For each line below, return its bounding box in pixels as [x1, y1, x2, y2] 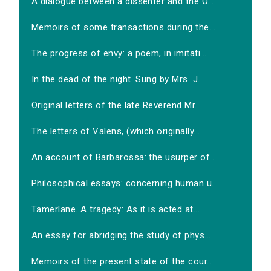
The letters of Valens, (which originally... [31, 126, 200, 137]
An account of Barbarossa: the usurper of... [31, 152, 217, 163]
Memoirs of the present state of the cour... [31, 256, 214, 267]
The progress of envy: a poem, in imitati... [31, 48, 207, 59]
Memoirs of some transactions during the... [31, 22, 216, 33]
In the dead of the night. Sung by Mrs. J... [31, 74, 204, 85]
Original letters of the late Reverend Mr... [31, 100, 201, 111]
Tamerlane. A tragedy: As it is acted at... [31, 204, 200, 215]
